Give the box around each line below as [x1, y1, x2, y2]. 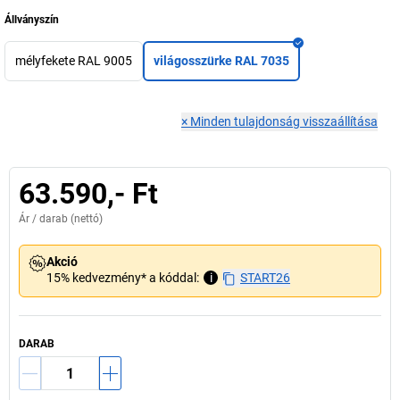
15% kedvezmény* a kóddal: [46, 271, 199, 285]
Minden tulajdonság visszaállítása [190, 114, 378, 129]
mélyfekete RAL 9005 [15, 54, 132, 68]
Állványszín [4, 13, 59, 26]
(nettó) [68, 212, 103, 225]
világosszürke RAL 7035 [154, 54, 289, 68]
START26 [240, 271, 290, 285]
